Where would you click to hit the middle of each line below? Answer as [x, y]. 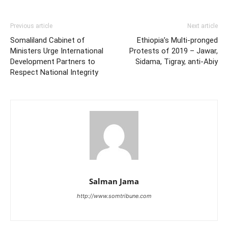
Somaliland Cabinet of [48, 40]
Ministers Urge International [57, 51]
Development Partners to [53, 62]
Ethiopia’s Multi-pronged [177, 40]
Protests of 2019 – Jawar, [174, 51]
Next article [203, 26]
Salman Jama [114, 181]
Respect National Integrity [54, 73]
